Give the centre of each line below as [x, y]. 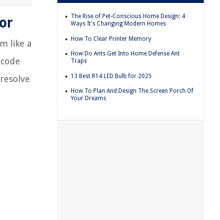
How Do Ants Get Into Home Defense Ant [125, 54]
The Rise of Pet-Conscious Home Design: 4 [128, 16]
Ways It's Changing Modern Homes [118, 23]
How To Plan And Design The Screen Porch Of [132, 91]
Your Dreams [88, 98]
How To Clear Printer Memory [111, 39]
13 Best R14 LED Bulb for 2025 [111, 76]
